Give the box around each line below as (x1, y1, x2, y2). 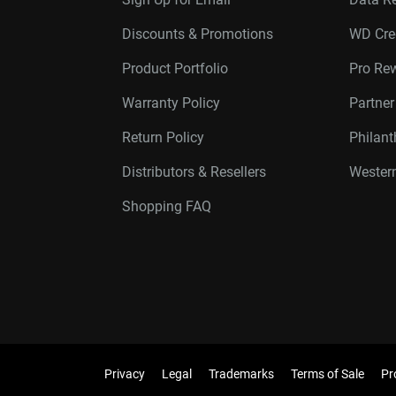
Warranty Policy (122, 95, 220, 111)
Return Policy (122, 129, 204, 146)
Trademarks (209, 367, 274, 381)
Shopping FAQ (122, 198, 211, 215)
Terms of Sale (291, 367, 364, 381)
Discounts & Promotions (122, 26, 273, 42)
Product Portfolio (122, 60, 228, 77)
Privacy (104, 367, 145, 381)
